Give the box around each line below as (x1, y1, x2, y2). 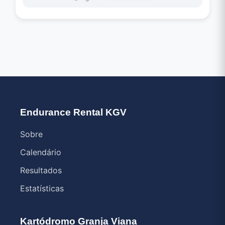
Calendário (20, 147, 61, 157)
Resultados (20, 165, 62, 175)
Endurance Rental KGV (20, 107, 127, 118)
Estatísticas (20, 183, 64, 193)
